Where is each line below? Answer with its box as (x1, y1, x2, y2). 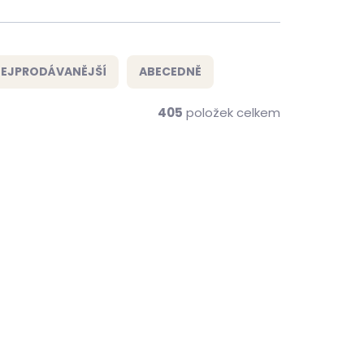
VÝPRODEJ (87, 144, 137, 157)
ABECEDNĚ (139, 63, 201, 80)
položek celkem (183, 104, 280, 121)
